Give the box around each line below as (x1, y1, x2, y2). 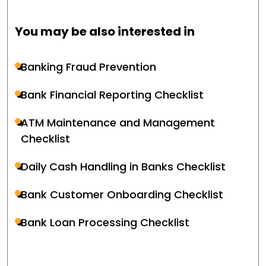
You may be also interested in (15, 23, 195, 40)
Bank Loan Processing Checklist (21, 215, 189, 230)
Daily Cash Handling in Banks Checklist (21, 159, 226, 174)
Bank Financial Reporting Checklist (21, 87, 204, 102)
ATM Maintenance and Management (21, 115, 215, 130)
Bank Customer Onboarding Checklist (21, 187, 223, 202)
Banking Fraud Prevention (21, 59, 156, 74)
